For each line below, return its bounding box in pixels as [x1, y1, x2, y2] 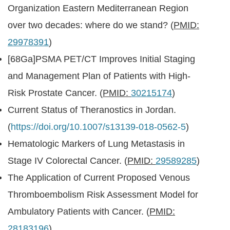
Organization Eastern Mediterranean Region [8, 3, 188, 13]
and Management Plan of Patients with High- [8, 71, 190, 81]
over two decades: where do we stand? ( [8, 20, 174, 30]
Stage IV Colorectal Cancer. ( [8, 156, 127, 166]
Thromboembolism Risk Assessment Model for [8, 189, 198, 200]
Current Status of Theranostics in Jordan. [8, 105, 176, 115]
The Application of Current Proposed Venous [8, 172, 190, 183]
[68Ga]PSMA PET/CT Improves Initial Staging [8, 54, 195, 64]
